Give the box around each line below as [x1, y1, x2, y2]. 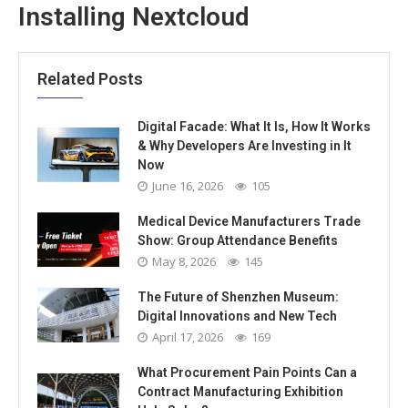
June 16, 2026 [152, 177, 223, 194]
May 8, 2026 [152, 252, 216, 270]
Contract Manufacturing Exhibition [138, 383, 343, 399]
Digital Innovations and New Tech [138, 308, 337, 323]
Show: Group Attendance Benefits [138, 232, 338, 248]
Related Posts [37, 68, 143, 88]
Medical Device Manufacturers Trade [138, 213, 361, 229]
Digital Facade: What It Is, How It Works [138, 118, 371, 134]
